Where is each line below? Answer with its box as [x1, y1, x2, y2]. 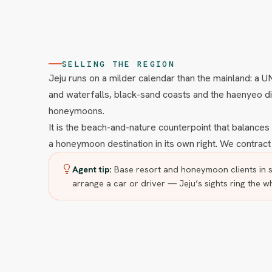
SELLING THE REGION [62, 59, 175, 69]
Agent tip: [72, 163, 112, 175]
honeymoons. [49, 104, 104, 117]
